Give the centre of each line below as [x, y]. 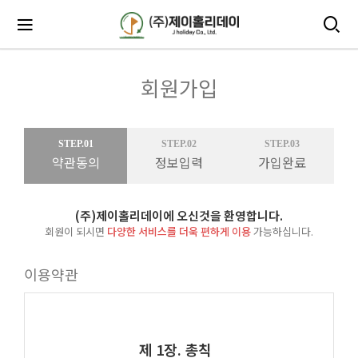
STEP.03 [282, 144]
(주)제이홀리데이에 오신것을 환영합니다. [179, 215]
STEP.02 [179, 144]
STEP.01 [76, 144]
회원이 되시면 [76, 231]
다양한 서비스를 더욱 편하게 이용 [179, 231]
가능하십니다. [282, 231]
